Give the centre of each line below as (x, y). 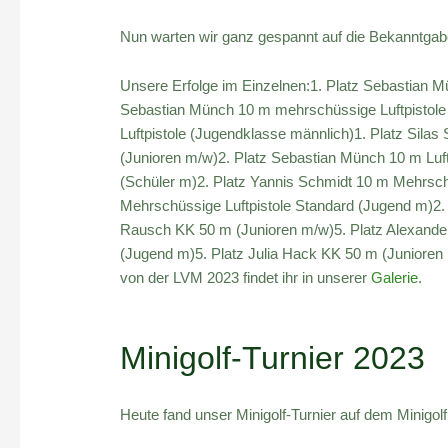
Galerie (395, 277)
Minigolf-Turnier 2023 (273, 357)
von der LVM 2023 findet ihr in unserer (246, 277)
